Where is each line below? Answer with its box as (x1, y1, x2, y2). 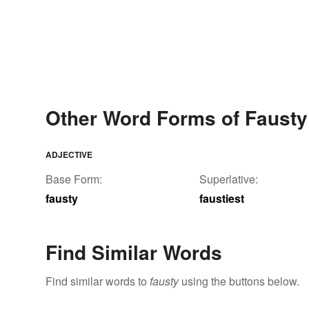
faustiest (199, 190, 244, 207)
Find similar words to (46, 273, 150, 290)
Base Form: (46, 171, 102, 188)
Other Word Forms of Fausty (46, 103, 308, 132)
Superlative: (199, 171, 258, 188)
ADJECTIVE (46, 148, 92, 161)
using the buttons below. (179, 273, 299, 290)
